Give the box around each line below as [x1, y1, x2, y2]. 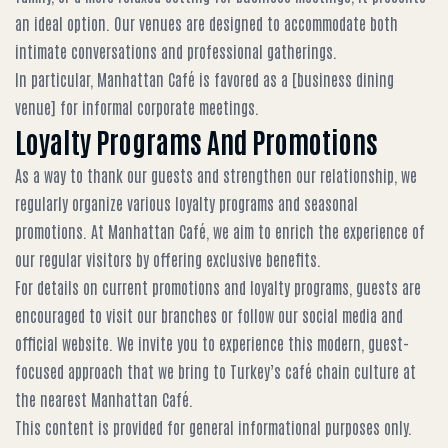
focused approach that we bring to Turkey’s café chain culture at [15, 361, 416, 381]
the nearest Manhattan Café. [15, 389, 193, 409]
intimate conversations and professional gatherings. [15, 41, 337, 61]
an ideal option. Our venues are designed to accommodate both [15, 13, 398, 33]
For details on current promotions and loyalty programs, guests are [15, 277, 421, 297]
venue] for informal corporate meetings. [15, 97, 259, 117]
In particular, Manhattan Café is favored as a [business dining [15, 69, 394, 89]
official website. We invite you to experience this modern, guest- [15, 333, 409, 353]
